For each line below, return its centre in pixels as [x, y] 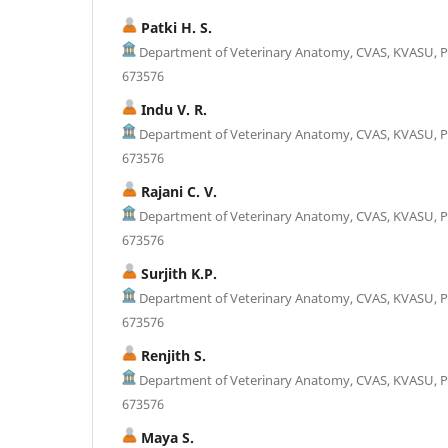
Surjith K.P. [177, 273]
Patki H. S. [174, 27]
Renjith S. [171, 355]
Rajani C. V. [177, 191]
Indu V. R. [172, 109]
